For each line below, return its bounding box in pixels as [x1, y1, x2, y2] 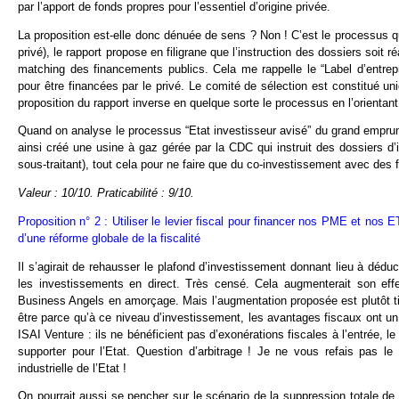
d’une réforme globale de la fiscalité [18, 231, 200, 245]
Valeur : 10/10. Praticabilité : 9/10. [18, 186, 194, 200]
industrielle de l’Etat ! [18, 361, 126, 375]
